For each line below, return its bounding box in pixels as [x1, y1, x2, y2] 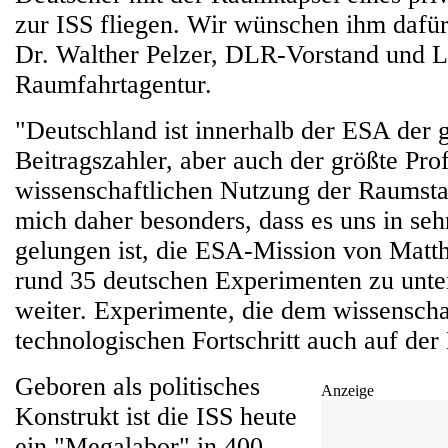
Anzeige [321, 382, 374, 399]
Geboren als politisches [15, 372, 260, 401]
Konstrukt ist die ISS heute [15, 402, 297, 431]
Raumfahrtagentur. [15, 70, 212, 99]
